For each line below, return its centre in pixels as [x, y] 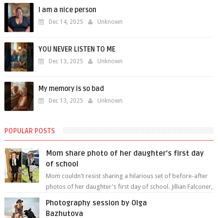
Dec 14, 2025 [66, 22]
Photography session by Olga [97, 203]
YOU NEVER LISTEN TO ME [77, 49]
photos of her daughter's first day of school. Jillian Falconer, [129, 187]
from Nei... [61, 197]
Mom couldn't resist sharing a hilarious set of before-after [127, 176]
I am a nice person [67, 10]
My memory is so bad [71, 89]
